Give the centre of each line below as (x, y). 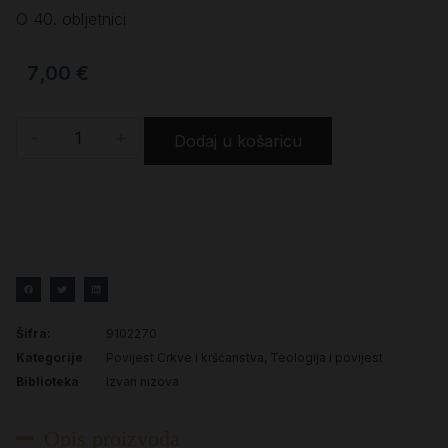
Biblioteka (47, 382)
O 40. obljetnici (71, 19)
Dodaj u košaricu (238, 141)
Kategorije (49, 358)
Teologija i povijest (326, 358)
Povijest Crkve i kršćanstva (185, 358)
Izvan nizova (142, 382)
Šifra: (33, 334)
